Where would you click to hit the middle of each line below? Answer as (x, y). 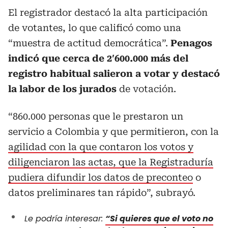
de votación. (146, 89)
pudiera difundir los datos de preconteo (101, 177)
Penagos (191, 43)
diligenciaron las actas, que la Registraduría (111, 162)
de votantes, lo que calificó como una (95, 27)
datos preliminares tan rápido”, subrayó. (102, 192)
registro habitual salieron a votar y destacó (114, 73)
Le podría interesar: (65, 218)
